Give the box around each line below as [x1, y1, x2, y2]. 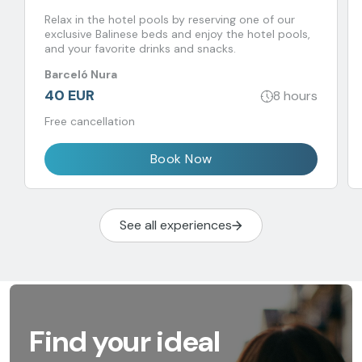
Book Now [149, 150, 213, 167]
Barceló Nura [44, 66, 117, 82]
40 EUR [44, 86, 95, 105]
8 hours [273, 86, 318, 104]
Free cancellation [44, 114, 135, 128]
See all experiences [120, 217, 232, 234]
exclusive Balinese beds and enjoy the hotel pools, [44, 27, 310, 41]
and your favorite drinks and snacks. [44, 41, 236, 56]
